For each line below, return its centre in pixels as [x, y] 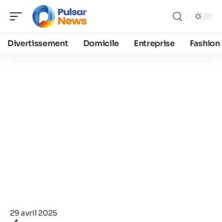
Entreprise [154, 43]
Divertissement [38, 43]
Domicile [101, 43]
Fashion [205, 43]
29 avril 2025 [33, 213]
